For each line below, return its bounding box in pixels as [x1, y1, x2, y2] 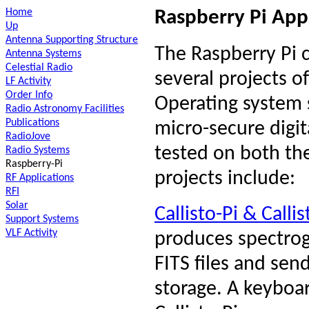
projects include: [154, 169, 295, 189]
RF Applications [6, 172, 74, 183]
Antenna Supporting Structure [6, 34, 138, 46]
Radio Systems [6, 145, 70, 156]
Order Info [6, 90, 52, 101]
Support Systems [6, 214, 79, 225]
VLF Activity [6, 228, 57, 239]
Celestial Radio [6, 62, 72, 73]
